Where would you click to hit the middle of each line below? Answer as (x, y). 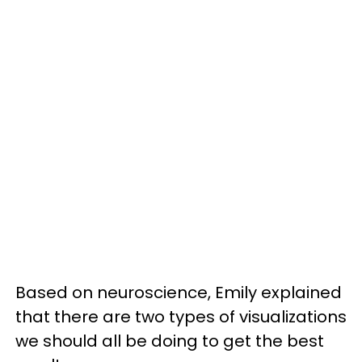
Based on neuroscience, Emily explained (179, 293)
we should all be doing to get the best (170, 341)
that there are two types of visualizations (181, 317)
